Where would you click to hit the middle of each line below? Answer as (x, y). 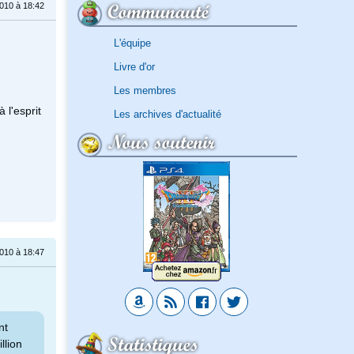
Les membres (145, 90)
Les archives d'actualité (167, 114)
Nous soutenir (161, 142)
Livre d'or (134, 66)
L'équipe (132, 43)
